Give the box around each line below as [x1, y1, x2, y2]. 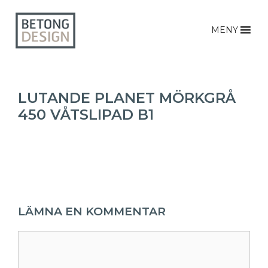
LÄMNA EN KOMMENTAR [18, 205, 166, 218]
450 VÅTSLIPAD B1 [18, 106, 154, 123]
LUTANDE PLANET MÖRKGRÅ [18, 89, 236, 106]
